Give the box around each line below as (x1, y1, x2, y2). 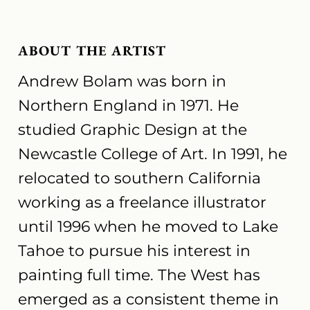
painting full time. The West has (18, 265, 261, 284)
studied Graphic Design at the (18, 120, 248, 139)
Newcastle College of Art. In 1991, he (18, 144, 288, 163)
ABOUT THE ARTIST (18, 41, 167, 60)
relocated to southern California (18, 168, 262, 188)
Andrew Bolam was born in (18, 71, 227, 91)
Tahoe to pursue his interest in (18, 241, 251, 260)
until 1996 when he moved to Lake (18, 217, 279, 236)
